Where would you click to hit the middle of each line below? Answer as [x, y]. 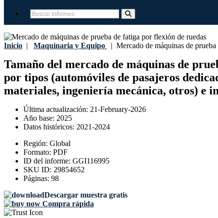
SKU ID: [38, 170]
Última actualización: [57, 109]
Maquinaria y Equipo [69, 45]
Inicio [13, 45]
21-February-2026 [118, 109]
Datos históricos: [50, 127]
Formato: [38, 152]
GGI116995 [91, 161]
